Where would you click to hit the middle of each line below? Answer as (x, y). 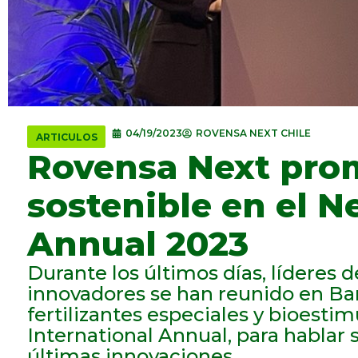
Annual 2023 (138, 244)
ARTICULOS (67, 137)
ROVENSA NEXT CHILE (253, 133)
